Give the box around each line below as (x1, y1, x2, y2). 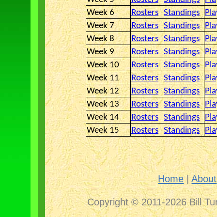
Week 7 (87, 21, 114, 31)
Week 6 (87, 8, 114, 17)
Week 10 (87, 61, 119, 70)
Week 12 (87, 87, 119, 96)
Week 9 (87, 47, 114, 57)
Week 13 (87, 100, 119, 109)
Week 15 (87, 126, 119, 135)
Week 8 (87, 34, 114, 44)
